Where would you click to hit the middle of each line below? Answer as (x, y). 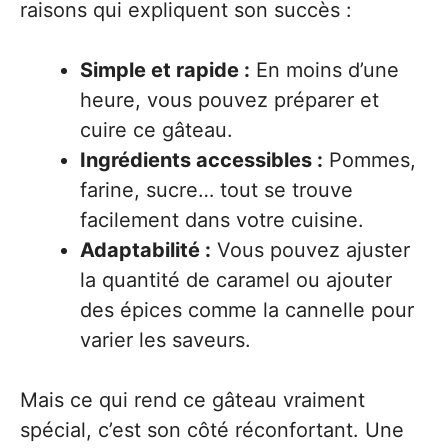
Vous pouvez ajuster (310, 250)
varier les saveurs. (165, 340)
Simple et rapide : (165, 70)
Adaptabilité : (145, 250)
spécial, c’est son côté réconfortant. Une (212, 430)
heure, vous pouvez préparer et (229, 100)
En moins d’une (324, 70)
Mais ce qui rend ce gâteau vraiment (192, 400)
